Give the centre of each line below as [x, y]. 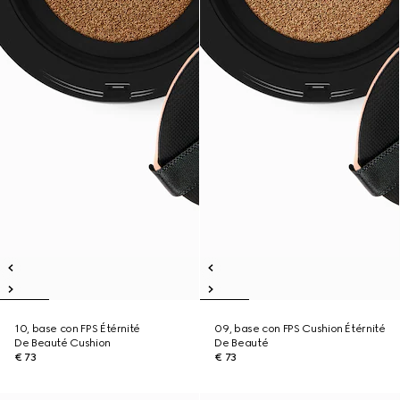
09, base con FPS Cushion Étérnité [300, 329]
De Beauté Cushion [62, 343]
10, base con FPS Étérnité [77, 329]
